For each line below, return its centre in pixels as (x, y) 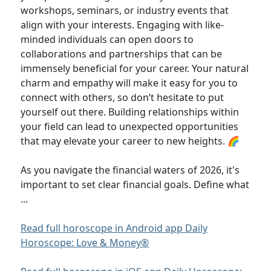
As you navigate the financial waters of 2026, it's (130, 170)
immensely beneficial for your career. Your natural (135, 68)
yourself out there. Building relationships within (130, 112)
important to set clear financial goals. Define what (135, 184)
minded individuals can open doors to (107, 39)
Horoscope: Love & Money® (85, 243)
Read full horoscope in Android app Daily (114, 228)
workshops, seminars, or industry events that (125, 10)
